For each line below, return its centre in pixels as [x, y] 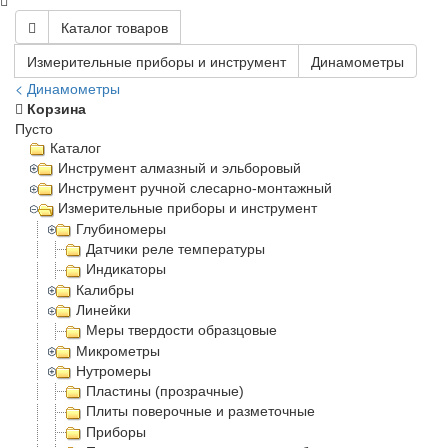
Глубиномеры [121, 228]
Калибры [105, 289]
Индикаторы [126, 269]
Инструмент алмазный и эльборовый [180, 167]
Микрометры [118, 350]
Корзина [54, 107]
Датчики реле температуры [175, 249]
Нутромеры [114, 370]
